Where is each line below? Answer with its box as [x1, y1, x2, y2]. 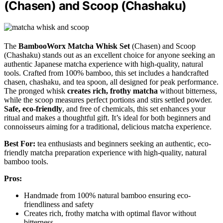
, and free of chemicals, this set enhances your [62, 104, 206, 113]
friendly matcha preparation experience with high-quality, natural [4, 148, 207, 157]
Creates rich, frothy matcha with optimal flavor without [24, 209, 196, 218]
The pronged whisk [4, 86, 67, 95]
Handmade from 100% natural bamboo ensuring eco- [24, 191, 191, 200]
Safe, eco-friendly [4, 104, 62, 113]
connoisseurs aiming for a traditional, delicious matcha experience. [4, 122, 212, 131]
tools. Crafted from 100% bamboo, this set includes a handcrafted [4, 68, 209, 77]
